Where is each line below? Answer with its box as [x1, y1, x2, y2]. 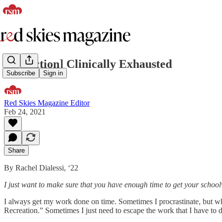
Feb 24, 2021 [4, 107, 46, 116]
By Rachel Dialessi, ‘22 [4, 163, 78, 172]
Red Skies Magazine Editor [4, 98, 90, 107]
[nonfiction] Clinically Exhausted [4, 57, 172, 70]
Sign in [43, 69, 63, 77]
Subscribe [6, 69, 35, 77]
